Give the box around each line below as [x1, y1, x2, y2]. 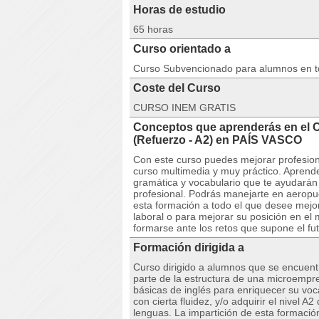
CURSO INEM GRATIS [133, 102, 236, 113]
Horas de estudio [133, 4, 226, 16]
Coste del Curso [133, 82, 221, 94]
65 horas [133, 23, 173, 35]
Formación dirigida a [133, 241, 244, 253]
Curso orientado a [133, 43, 231, 55]
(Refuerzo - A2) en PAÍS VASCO [133, 134, 302, 146]
